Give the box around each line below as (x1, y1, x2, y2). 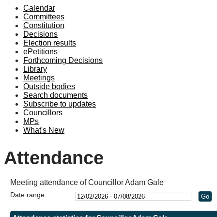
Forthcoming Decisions (23, 56, 103, 64)
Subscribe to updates (23, 100, 96, 108)
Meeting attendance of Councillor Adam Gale (10, 178, 164, 186)
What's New (23, 126, 64, 134)
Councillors (23, 108, 62, 117)
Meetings (23, 74, 55, 82)
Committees (23, 13, 64, 21)
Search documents (23, 91, 88, 99)
